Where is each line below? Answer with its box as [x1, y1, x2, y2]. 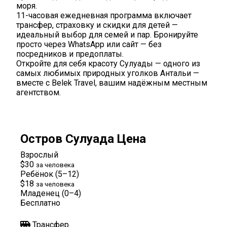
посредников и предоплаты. [16, 49, 124, 59]
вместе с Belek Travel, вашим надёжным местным [16, 78, 207, 88]
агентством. [16, 87, 61, 97]
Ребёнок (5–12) [20, 169, 79, 179]
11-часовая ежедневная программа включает [16, 10, 192, 20]
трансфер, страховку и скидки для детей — [16, 20, 178, 30]
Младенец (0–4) [20, 188, 81, 198]
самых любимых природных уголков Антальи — [16, 68, 199, 78]
